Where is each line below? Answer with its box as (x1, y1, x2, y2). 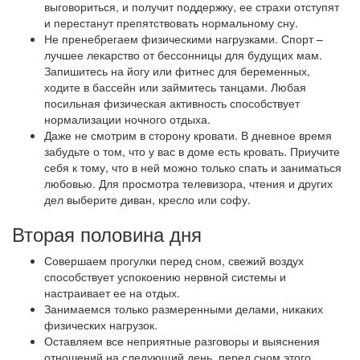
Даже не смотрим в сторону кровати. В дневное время (44, 127, 332, 144)
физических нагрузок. (44, 317, 157, 333)
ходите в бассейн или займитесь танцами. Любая (44, 79, 306, 96)
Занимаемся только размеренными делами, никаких (44, 301, 323, 317)
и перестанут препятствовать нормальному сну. (44, 14, 298, 31)
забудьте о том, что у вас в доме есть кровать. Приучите (44, 143, 340, 160)
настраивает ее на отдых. (44, 284, 180, 301)
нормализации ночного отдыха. (44, 111, 211, 128)
